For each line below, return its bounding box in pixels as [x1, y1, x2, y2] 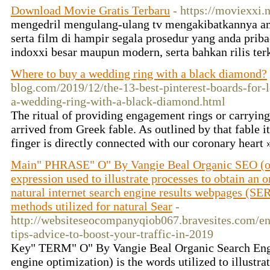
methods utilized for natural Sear [11, 199, 172, 213]
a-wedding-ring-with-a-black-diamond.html [11, 95, 225, 108]
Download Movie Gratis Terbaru [11, 4, 170, 17]
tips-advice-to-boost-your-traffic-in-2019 [11, 227, 213, 240]
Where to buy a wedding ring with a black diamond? [11, 67, 267, 80]
